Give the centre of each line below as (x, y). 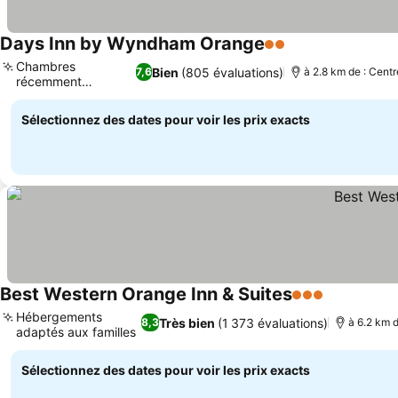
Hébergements (59, 317)
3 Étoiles (321, 304)
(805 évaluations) (233, 72)
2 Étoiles (293, 53)
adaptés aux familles (76, 332)
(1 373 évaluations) (272, 322)
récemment (49, 81)
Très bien (187, 322)
